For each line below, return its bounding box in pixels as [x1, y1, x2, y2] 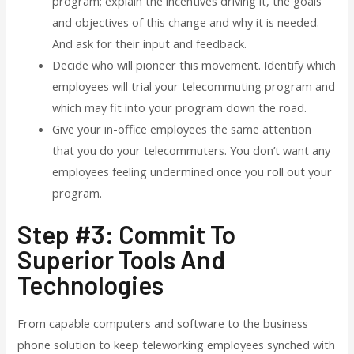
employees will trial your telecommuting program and [52, 77, 336, 94]
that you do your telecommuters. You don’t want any [52, 141, 331, 158]
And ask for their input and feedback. [52, 35, 247, 51]
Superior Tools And [17, 243, 226, 274]
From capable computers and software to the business [17, 314, 309, 331]
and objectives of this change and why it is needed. [52, 13, 320, 30]
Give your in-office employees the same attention [52, 120, 312, 137]
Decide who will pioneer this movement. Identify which [52, 56, 337, 73]
